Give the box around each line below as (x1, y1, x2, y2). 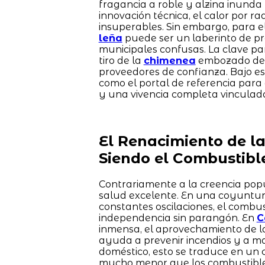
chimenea (143, 54, 196, 66)
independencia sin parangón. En (98, 212, 257, 224)
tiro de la (98, 54, 144, 66)
